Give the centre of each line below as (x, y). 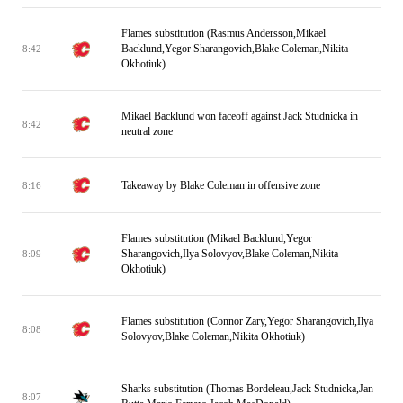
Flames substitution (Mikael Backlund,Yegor (217, 238)
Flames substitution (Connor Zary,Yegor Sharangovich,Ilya (247, 321)
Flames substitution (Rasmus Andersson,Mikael (224, 33)
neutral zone (147, 131)
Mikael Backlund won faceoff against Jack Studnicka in (240, 116)
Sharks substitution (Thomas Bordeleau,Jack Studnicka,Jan (247, 389)
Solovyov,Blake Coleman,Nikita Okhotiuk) (213, 336)
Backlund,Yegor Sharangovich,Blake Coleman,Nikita (235, 49)
